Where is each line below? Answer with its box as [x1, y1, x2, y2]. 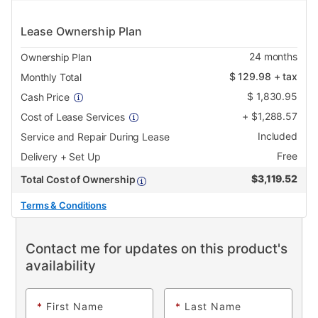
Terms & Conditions [21, 199, 107, 212]
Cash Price [21, 91, 70, 104]
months [261, 50, 297, 63]
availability [25, 258, 96, 275]
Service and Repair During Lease [21, 131, 170, 143]
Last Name [184, 300, 241, 313]
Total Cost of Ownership [21, 173, 138, 186]
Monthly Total [21, 71, 82, 84]
